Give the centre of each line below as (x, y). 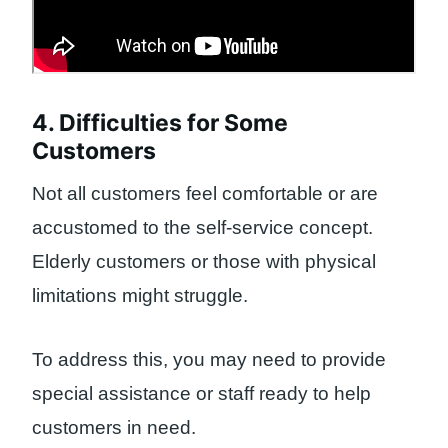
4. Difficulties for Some (160, 123)
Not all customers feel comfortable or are (205, 193)
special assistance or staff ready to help (201, 394)
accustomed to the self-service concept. (202, 227)
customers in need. (114, 428)
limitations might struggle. (140, 295)
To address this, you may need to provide (209, 360)
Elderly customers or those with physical (204, 261)
